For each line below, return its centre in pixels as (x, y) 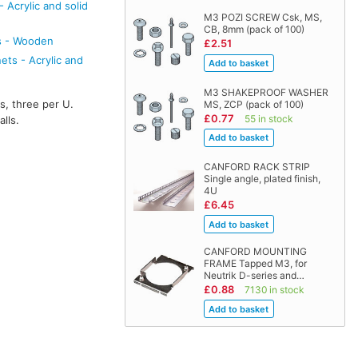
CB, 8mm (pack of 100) (254, 30)
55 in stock (268, 118)
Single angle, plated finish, (262, 178)
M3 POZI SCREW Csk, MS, (263, 18)
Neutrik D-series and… (254, 275)
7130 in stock (274, 289)
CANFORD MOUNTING (255, 251)
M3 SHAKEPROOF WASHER (266, 92)
